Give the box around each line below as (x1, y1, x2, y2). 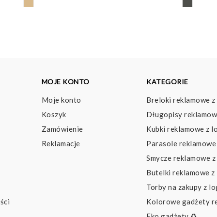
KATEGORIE (146, 77, 188, 86)
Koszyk (41, 109, 66, 119)
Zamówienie (41, 124, 83, 133)
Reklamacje (41, 139, 80, 148)
